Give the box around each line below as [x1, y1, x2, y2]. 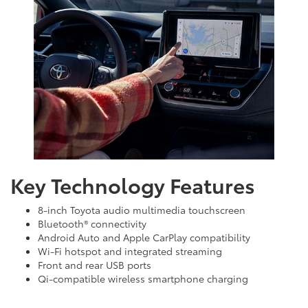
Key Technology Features [10, 170, 255, 200]
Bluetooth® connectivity [38, 217, 146, 231]
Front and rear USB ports [38, 258, 151, 272]
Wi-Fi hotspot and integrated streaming [38, 244, 222, 258]
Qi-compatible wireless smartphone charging [38, 272, 248, 286]
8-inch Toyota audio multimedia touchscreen [38, 203, 245, 217]
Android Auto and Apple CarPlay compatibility [38, 230, 250, 245]
